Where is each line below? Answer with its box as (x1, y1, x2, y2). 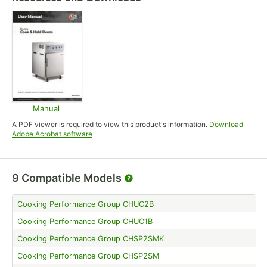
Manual (33, 103, 60, 113)
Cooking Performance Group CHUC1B (17, 216, 153, 226)
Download (209, 119, 243, 129)
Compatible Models (21, 171, 122, 184)
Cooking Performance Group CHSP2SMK (17, 234, 164, 243)
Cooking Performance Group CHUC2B (17, 199, 154, 209)
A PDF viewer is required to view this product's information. (12, 119, 207, 129)
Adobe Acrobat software (12, 129, 92, 138)
